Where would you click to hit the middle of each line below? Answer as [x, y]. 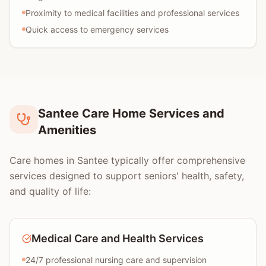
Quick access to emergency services [97, 29]
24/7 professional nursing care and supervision [116, 260]
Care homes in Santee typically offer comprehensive [127, 160]
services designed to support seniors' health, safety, [127, 176]
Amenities [67, 130]
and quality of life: [50, 191]
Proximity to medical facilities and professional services [132, 13]
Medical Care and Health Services [118, 238]
